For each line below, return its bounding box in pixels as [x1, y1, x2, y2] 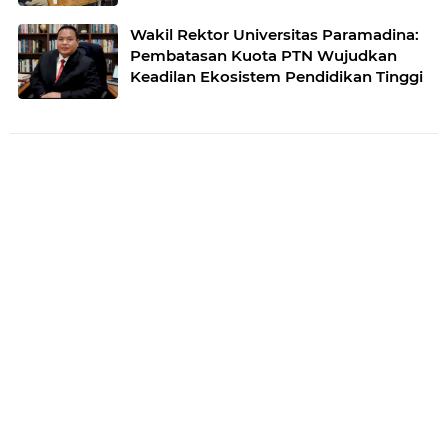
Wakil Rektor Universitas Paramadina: [130, 24, 419, 44]
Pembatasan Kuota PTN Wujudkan [130, 45, 397, 65]
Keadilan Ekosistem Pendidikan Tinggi [130, 66, 423, 86]
